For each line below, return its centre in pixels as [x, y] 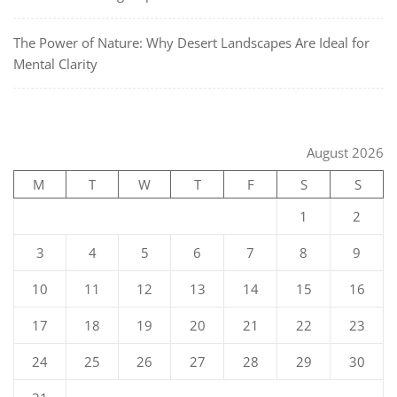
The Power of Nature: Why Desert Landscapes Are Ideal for [191, 42]
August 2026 [345, 153]
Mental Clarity [55, 63]
